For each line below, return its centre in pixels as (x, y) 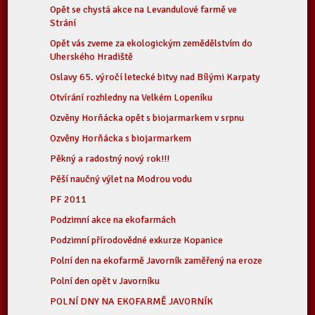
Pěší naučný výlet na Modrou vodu (121, 179)
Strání (63, 23)
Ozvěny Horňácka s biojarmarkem (121, 138)
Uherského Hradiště (92, 57)
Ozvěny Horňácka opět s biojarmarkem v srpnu (147, 118)
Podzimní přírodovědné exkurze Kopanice (137, 240)
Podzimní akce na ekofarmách (113, 220)
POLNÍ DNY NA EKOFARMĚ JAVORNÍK (132, 301)
